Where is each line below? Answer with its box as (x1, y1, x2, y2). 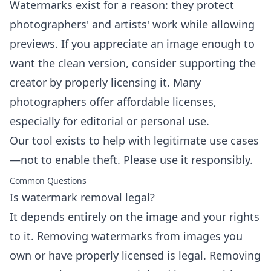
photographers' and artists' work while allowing (10, 17, 255, 31)
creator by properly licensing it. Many (10, 75, 201, 90)
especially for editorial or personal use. (10, 114, 209, 128)
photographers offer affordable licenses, (10, 94, 217, 109)
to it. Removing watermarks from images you (10, 229, 243, 243)
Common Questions (10, 175, 87, 186)
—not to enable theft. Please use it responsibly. (10, 152, 253, 167)
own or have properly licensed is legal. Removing (10, 248, 261, 263)
